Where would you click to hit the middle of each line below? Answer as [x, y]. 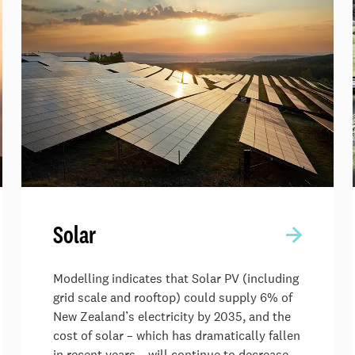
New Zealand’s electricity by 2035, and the [172, 316]
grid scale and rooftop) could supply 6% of [173, 297]
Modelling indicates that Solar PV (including [176, 278]
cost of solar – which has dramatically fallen [177, 335]
